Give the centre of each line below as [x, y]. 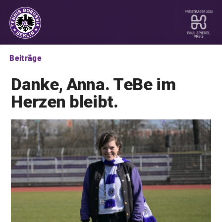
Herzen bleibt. [65, 102]
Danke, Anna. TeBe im [93, 84]
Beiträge [26, 57]
